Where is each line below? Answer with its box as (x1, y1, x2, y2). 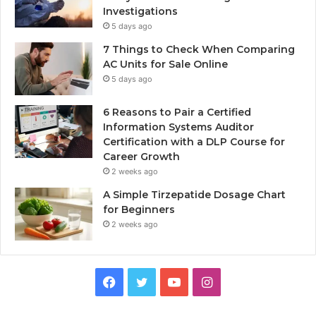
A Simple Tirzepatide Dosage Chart (103, 188, 286, 201)
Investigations (103, 4, 178, 18)
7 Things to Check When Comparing (103, 42, 295, 56)
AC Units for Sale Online (103, 57, 228, 71)
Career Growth (103, 150, 180, 163)
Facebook (115, 273, 174, 288)
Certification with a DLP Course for (103, 135, 285, 148)
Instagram (211, 273, 272, 288)
